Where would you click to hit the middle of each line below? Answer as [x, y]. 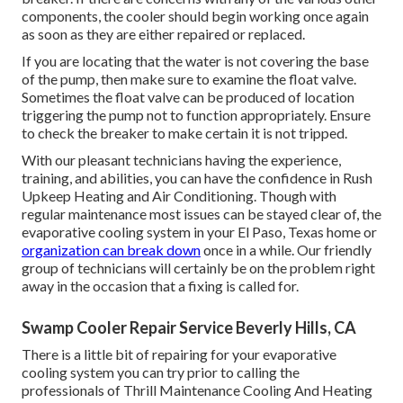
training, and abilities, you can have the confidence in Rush [197, 178]
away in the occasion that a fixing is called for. [160, 286]
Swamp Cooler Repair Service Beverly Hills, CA [189, 328]
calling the [268, 372]
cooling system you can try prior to [129, 372]
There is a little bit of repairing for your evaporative [179, 354]
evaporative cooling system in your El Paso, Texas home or [199, 232]
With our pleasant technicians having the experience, [181, 160]
